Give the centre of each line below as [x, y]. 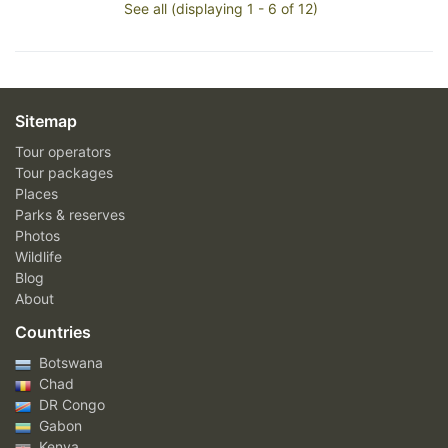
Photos [37, 236]
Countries [53, 332]
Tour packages [64, 173]
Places [36, 194]
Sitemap [46, 121]
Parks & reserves [70, 215]
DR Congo [70, 405]
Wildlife [38, 257]
